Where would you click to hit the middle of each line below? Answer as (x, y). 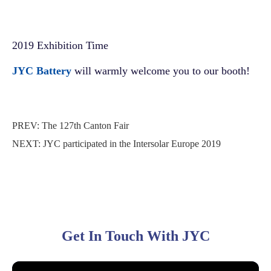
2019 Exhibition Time (60, 45)
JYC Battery (42, 70)
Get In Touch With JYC (135, 236)
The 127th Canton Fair (85, 125)
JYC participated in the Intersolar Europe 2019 (132, 143)
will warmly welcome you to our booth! (161, 70)
